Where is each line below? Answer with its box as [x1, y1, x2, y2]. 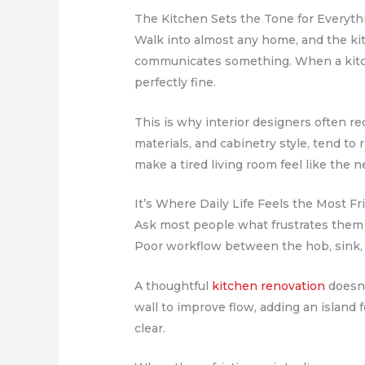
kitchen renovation [212, 278, 326, 293]
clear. [134, 320, 166, 336]
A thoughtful [134, 278, 209, 293]
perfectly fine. [134, 75, 217, 90]
